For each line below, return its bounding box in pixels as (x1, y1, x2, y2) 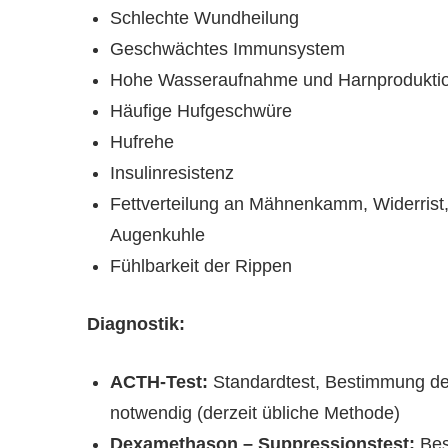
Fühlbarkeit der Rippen (109, 256, 292, 277)
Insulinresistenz (109, 163, 234, 184)
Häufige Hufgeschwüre (109, 101, 292, 122)
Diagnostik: (87, 314, 185, 335)
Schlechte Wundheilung (109, 8, 299, 29)
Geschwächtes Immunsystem (109, 39, 345, 60)
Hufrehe (109, 132, 174, 153)
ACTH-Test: (109, 372, 208, 393)
